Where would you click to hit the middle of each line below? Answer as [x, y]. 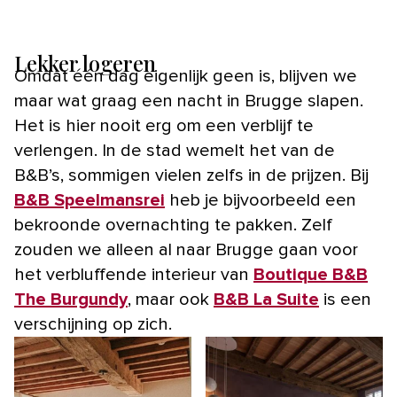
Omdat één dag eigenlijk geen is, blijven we [186, 77]
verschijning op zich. [93, 325]
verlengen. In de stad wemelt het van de [175, 151]
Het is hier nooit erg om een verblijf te [164, 126]
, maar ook [171, 300]
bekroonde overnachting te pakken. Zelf [173, 226]
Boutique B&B [311, 275]
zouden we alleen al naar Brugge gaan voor [186, 250]
